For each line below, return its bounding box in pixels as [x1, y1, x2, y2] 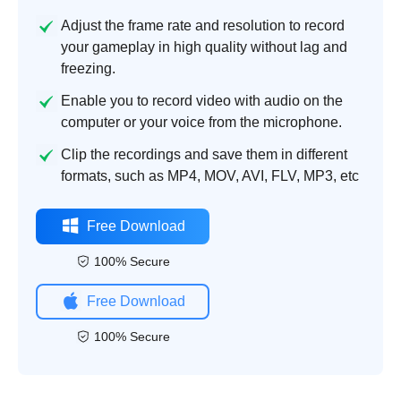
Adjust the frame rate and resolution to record [61, 17, 345, 33]
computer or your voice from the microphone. [61, 114, 342, 130]
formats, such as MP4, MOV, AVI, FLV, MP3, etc [61, 167, 359, 183]
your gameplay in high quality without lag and [61, 38, 347, 55]
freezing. [61, 60, 115, 76]
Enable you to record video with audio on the [61, 92, 343, 108]
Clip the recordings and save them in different [61, 146, 347, 162]
